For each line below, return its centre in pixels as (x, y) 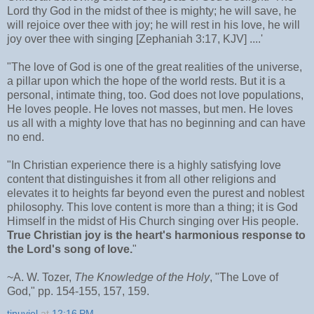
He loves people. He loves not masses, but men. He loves (150, 109)
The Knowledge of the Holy (142, 277)
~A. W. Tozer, (41, 277)
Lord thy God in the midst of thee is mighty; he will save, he (152, 11)
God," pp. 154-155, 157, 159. (78, 291)
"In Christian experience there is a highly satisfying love (144, 165)
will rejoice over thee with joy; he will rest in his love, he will (153, 25)
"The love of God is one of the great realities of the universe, (155, 67)
